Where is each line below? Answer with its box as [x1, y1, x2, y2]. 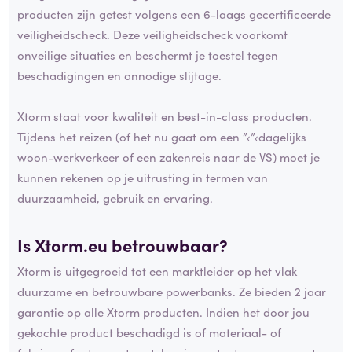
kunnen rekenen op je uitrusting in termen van [17, 168, 268, 185]
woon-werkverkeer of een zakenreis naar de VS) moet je [17, 148, 320, 165]
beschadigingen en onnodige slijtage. [17, 66, 222, 83]
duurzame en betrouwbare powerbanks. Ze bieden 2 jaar [17, 283, 326, 300]
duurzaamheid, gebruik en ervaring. [17, 189, 213, 206]
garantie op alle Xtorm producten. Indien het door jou [17, 303, 310, 321]
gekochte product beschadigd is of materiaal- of [17, 324, 281, 341]
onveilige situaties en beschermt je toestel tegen [17, 46, 278, 63]
